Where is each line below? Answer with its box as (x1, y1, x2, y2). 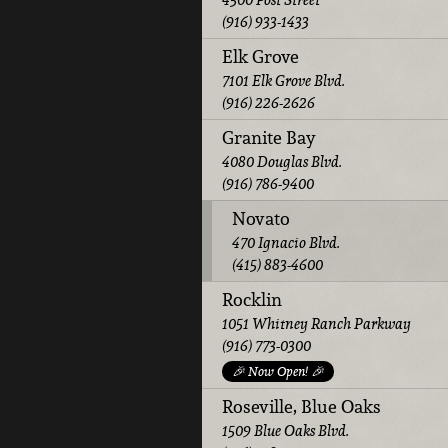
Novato (232, 206, 290, 230)
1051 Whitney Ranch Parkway (222, 313, 411, 333)
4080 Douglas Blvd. (222, 151, 342, 171)
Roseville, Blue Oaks (222, 394, 381, 418)
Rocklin (222, 287, 282, 311)
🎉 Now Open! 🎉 (232, 362, 324, 380)
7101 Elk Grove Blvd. (222, 70, 345, 90)
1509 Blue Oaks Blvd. (222, 420, 349, 440)
